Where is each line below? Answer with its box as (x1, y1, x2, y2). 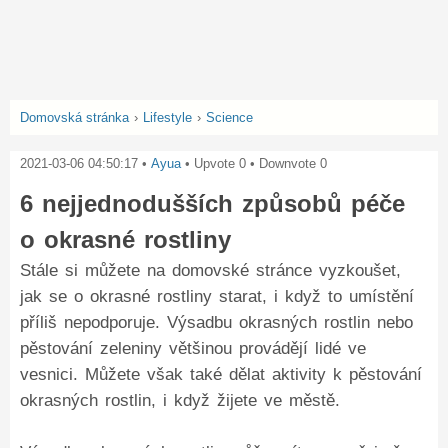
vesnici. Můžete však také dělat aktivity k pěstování (20, 365, 422, 384)
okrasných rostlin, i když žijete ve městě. (20, 391, 340, 410)
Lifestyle (143, 110, 192, 125)
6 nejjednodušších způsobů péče (20, 190, 405, 217)
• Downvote (246, 156, 316, 171)
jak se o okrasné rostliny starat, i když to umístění (20, 287, 414, 306)
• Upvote (181, 156, 235, 171)
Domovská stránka (20, 110, 129, 125)
